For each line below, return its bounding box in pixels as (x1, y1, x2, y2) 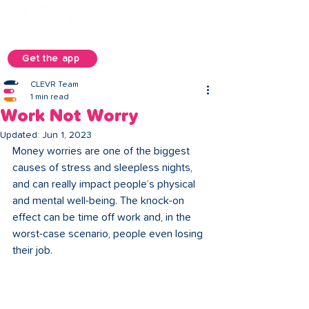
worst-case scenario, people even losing (12, 228, 206, 239)
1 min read (30, 93, 69, 101)
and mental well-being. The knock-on (12, 195, 187, 206)
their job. (12, 245, 55, 256)
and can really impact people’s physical (12, 179, 198, 190)
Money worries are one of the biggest (12, 146, 192, 157)
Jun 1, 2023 (42, 130, 92, 140)
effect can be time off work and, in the (12, 212, 194, 223)
